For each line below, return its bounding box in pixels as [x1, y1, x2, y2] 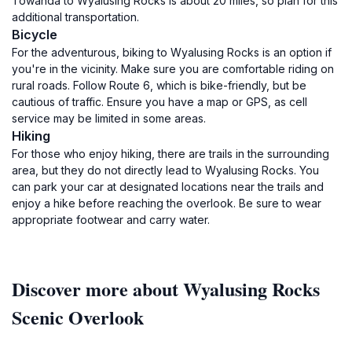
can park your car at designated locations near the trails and [12, 180, 324, 193]
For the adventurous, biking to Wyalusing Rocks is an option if [12, 46, 332, 59]
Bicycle [12, 27, 57, 42]
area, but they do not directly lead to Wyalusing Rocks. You [12, 163, 319, 177]
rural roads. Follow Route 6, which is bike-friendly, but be [12, 79, 306, 92]
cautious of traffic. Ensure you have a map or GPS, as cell [12, 95, 307, 108]
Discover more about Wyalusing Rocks [12, 275, 320, 302]
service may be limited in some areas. [12, 112, 206, 125]
